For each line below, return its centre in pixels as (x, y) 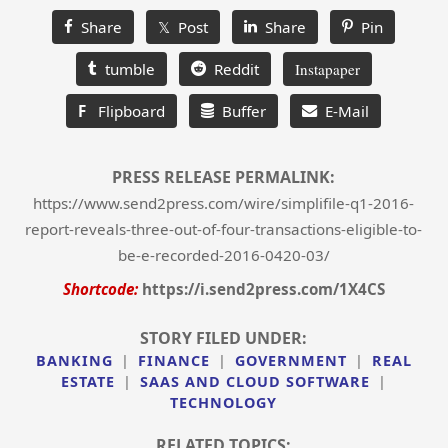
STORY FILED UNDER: (224, 338)
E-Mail (343, 111)
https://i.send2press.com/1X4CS (263, 289)
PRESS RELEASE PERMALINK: (224, 177)
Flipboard (126, 111)
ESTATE (87, 382)
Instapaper (327, 69)
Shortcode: (100, 289)
